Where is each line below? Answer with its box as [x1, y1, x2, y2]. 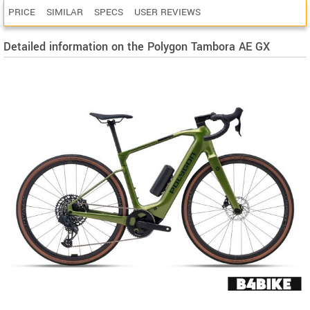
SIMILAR [46, 6, 83, 19]
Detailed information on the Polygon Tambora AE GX [3, 39, 270, 55]
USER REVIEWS [134, 6, 201, 19]
